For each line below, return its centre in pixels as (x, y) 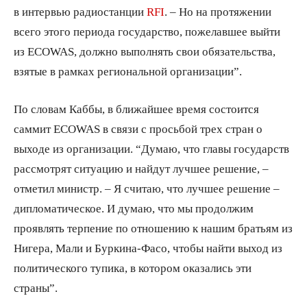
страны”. (36, 287)
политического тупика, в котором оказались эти (133, 267)
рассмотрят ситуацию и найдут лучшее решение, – (141, 168)
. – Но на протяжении (218, 11)
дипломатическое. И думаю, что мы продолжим (134, 208)
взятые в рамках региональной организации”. (128, 71)
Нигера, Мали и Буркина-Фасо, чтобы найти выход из (148, 247)
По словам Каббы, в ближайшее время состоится (136, 108)
